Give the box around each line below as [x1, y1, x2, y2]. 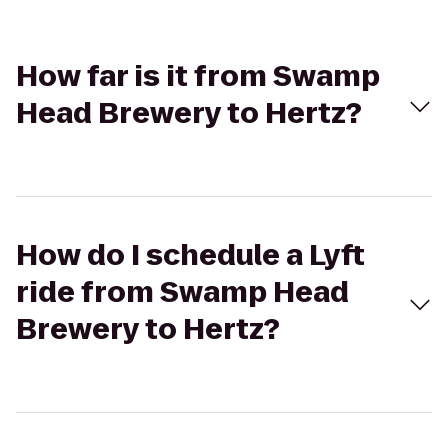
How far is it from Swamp [16, 57, 380, 96]
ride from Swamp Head [16, 273, 349, 312]
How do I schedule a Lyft [16, 236, 365, 275]
